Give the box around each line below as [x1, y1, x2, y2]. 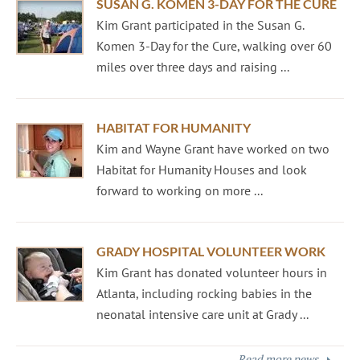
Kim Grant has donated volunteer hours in [96, 264, 327, 280]
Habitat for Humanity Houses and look [96, 162, 307, 178]
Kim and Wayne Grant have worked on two [96, 141, 329, 157]
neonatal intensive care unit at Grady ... [96, 306, 309, 322]
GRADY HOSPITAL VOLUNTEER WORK [96, 243, 325, 259]
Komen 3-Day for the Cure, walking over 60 [96, 38, 332, 54]
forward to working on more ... [96, 182, 263, 198]
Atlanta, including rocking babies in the [96, 285, 312, 301]
